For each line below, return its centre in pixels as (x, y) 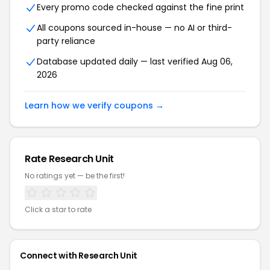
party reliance (66, 41)
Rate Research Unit (69, 159)
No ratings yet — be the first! (75, 176)
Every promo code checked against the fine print (140, 8)
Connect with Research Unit (79, 256)
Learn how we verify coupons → (94, 106)
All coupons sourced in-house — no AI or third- (134, 28)
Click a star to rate (58, 210)
